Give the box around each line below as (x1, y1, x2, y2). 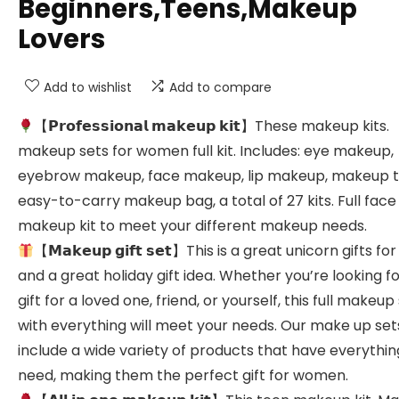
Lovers (18, 21, 105, 57)
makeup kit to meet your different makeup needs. (18, 216, 367, 236)
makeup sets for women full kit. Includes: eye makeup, (18, 141, 394, 161)
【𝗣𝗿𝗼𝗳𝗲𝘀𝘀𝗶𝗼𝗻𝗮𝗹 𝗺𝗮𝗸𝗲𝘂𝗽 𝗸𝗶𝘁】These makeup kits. (34, 116, 390, 136)
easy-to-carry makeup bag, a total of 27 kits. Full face (18, 191, 396, 211)
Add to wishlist (44, 78, 132, 96)
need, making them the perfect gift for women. (18, 365, 348, 386)
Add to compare (169, 78, 272, 96)
